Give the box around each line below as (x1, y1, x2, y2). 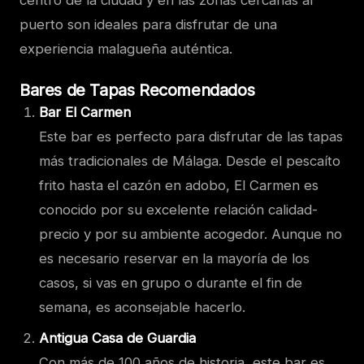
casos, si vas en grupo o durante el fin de (39, 274, 302, 291)
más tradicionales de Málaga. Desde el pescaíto (39, 152, 340, 169)
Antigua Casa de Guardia (39, 329, 196, 346)
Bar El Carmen (39, 103, 131, 120)
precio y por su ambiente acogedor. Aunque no (39, 225, 342, 242)
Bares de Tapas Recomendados (19, 80, 255, 100)
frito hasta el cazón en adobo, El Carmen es (39, 176, 318, 193)
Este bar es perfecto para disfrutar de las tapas (39, 128, 343, 145)
